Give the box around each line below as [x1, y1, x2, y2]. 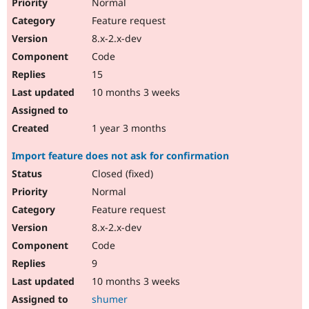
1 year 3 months [89, 121, 166, 135]
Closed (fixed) [89, 167, 153, 181]
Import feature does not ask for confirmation [12, 149, 229, 163]
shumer [92, 292, 128, 306]
